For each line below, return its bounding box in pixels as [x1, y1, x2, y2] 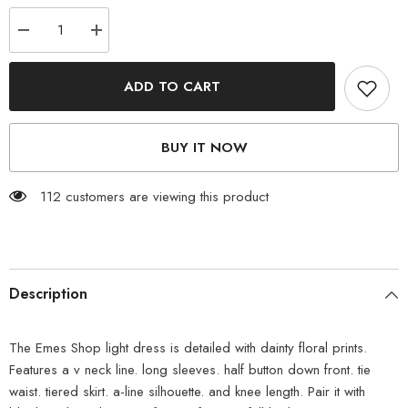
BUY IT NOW [160, 138, 248, 158]
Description [9, 283, 87, 305]
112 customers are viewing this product [40, 187, 269, 208]
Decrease [22, 29, 72, 44]
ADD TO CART [124, 76, 220, 97]
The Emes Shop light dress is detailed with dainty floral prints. [9, 338, 367, 359]
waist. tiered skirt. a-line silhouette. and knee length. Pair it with [9, 382, 365, 403]
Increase [95, 29, 140, 44]
